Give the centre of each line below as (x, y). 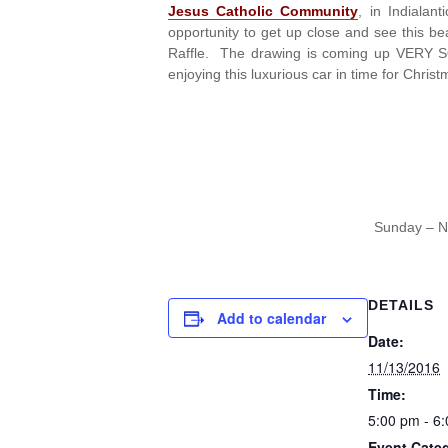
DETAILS (401, 305)
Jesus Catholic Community (263, 11)
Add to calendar (271, 318)
